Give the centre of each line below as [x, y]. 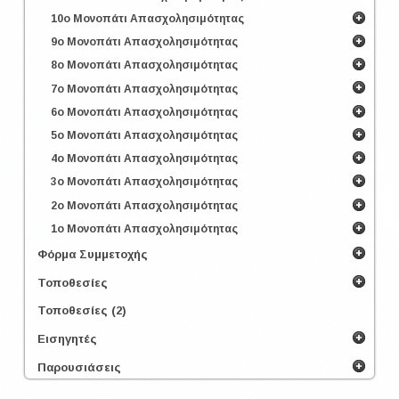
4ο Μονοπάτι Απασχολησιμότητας [144, 159]
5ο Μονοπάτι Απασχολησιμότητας [144, 135]
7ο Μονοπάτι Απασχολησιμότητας [144, 89]
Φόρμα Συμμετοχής [93, 255]
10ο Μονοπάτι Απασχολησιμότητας [147, 18]
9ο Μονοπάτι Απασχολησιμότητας [144, 41]
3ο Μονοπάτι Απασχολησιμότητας [144, 182]
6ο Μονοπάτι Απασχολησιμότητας [144, 112]
